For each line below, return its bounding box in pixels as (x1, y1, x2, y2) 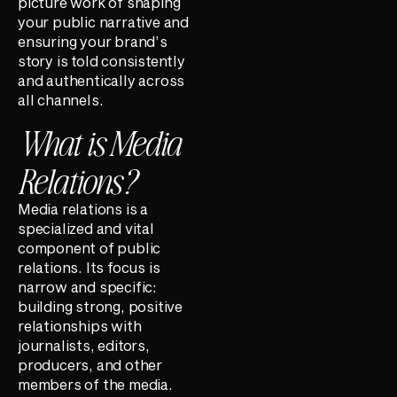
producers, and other (18, 355, 163, 373)
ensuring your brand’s (18, 33, 167, 51)
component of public (18, 238, 161, 256)
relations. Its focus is (18, 258, 160, 276)
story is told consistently (18, 52, 185, 70)
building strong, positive (18, 297, 183, 315)
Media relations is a (18, 199, 149, 217)
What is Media (18, 119, 181, 164)
